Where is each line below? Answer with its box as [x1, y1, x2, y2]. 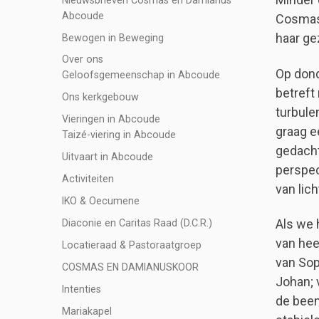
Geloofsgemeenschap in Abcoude [62, 69, 220, 81]
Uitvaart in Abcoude [62, 151, 153, 163]
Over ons [62, 53, 103, 66]
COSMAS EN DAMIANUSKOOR [62, 261, 199, 273]
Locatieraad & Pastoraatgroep [62, 239, 202, 251]
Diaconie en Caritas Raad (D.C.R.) [62, 216, 212, 229]
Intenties [62, 283, 101, 295]
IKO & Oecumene [62, 195, 140, 206]
